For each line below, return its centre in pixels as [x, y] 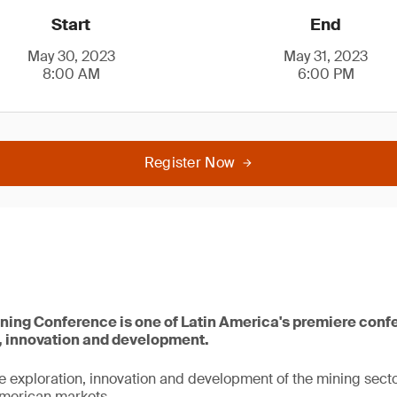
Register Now [190, 163]
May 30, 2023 [71, 56]
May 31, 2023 [326, 56]
